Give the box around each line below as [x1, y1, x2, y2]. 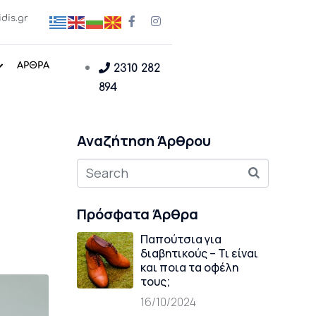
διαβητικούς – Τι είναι [140, 245, 258, 261]
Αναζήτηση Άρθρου [76, 131, 211, 150]
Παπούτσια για [140, 231, 221, 247]
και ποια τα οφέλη [140, 260, 238, 275]
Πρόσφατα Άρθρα [76, 205, 198, 224]
